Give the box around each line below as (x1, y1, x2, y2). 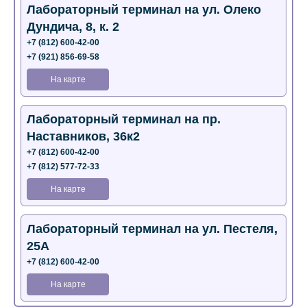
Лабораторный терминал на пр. (27, 112, 221, 126)
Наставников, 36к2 (27, 130, 140, 143)
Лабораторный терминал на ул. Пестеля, (27, 222, 278, 236)
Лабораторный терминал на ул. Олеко (27, 3, 261, 16)
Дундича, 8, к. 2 (27, 20, 119, 34)
